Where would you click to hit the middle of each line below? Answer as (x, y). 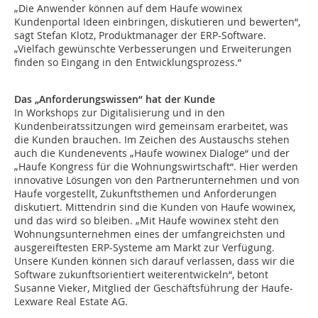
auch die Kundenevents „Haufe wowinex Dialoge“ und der (152, 153)
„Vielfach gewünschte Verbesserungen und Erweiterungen (153, 49)
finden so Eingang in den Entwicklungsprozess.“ (128, 62)
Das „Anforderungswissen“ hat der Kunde (115, 99)
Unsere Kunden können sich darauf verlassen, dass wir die (154, 261)
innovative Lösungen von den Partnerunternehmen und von (157, 180)
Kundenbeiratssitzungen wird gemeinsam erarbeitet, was (151, 126)
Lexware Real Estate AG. (71, 302)
